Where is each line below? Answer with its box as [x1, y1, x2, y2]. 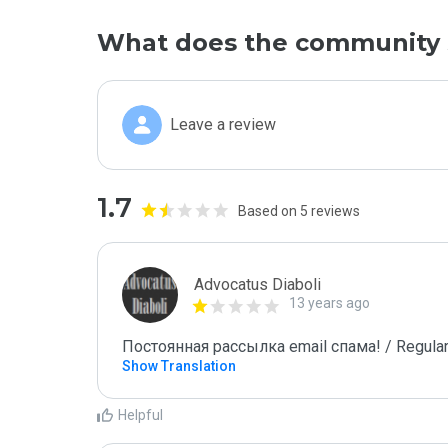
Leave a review [170, 115, 276, 134]
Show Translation [122, 358, 236, 374]
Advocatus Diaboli [194, 275, 321, 294]
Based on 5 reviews [238, 203, 360, 219]
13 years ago [289, 295, 370, 311]
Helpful [118, 407, 163, 423]
